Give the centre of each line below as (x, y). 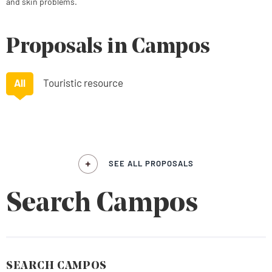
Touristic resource (83, 83)
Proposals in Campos (108, 48)
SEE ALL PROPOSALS (151, 163)
